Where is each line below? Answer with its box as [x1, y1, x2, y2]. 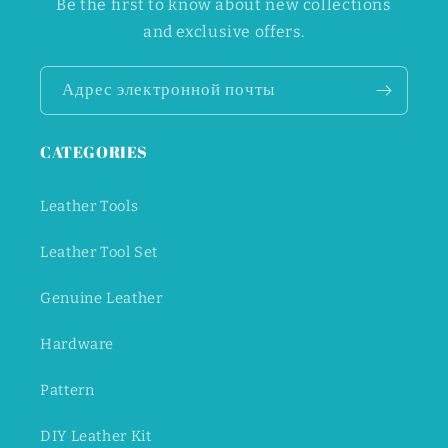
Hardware [40, 334, 115, 353]
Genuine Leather [40, 288, 163, 307]
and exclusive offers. [142, 21, 306, 41]
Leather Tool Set [40, 242, 159, 261]
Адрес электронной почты [62, 79, 276, 100]
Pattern [40, 380, 95, 399]
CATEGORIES [40, 141, 148, 163]
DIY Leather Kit [40, 426, 152, 445]
